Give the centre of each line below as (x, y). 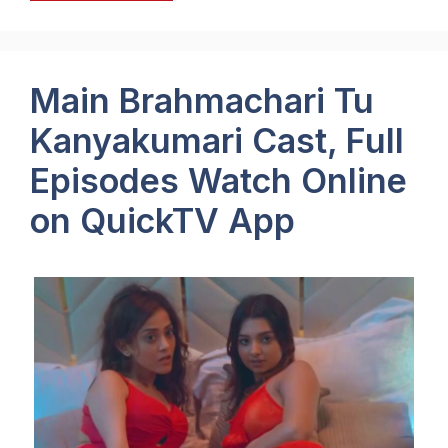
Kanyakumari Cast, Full (217, 140)
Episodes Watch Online (218, 180)
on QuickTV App (162, 220)
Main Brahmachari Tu (202, 100)
